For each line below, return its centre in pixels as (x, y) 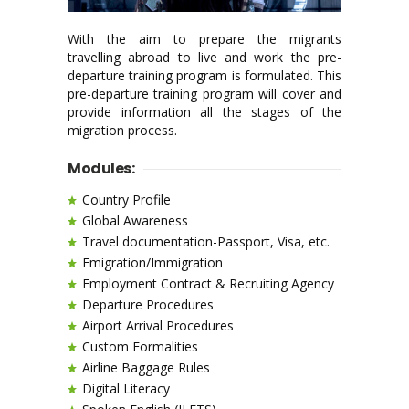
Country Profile (126, 199)
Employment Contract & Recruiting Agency (208, 283)
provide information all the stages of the (204, 111)
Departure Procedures (148, 304)
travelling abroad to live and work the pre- (204, 57)
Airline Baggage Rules (146, 367)
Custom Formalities (140, 346)
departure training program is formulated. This (204, 75)
